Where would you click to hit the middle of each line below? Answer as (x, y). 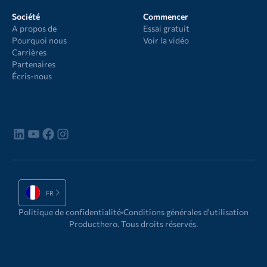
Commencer (165, 16)
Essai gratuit (166, 28)
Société (26, 16)
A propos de (34, 28)
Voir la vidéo (166, 40)
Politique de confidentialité (70, 212)
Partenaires (33, 64)
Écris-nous (32, 76)
